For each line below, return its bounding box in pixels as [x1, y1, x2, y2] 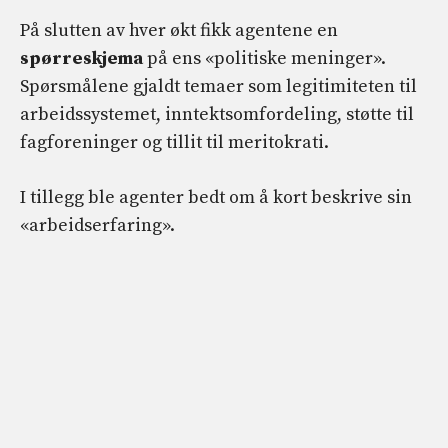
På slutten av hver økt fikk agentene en [20, 19, 338, 43]
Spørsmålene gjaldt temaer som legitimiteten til [20, 75, 417, 99]
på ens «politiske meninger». [143, 47, 386, 71]
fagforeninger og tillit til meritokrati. [20, 131, 329, 155]
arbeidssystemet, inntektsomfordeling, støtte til [20, 103, 414, 127]
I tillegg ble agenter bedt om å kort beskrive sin [20, 186, 412, 210]
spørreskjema [20, 47, 143, 71]
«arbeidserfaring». [20, 214, 175, 238]
